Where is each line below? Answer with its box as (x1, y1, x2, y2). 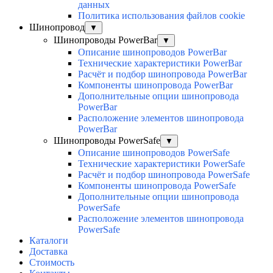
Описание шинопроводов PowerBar (78, 47, 227, 58)
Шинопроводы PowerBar (54, 35, 157, 46)
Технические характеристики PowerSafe (78, 158, 245, 169)
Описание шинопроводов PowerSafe (78, 147, 230, 158)
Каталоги (29, 235, 68, 246)
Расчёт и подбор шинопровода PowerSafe (78, 169, 250, 180)
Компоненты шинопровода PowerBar (78, 80, 233, 91)
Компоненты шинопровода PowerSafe (78, 180, 236, 191)
